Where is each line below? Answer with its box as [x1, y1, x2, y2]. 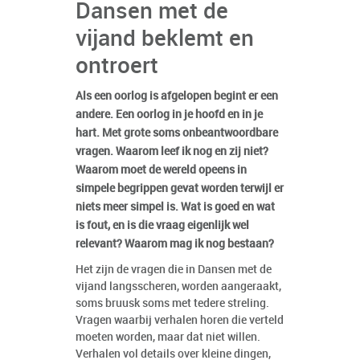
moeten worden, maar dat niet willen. [76, 331, 260, 343]
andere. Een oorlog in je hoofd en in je [76, 108, 263, 121]
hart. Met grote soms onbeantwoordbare [76, 127, 278, 139]
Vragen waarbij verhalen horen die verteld [76, 314, 284, 326]
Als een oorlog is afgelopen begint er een [76, 90, 278, 102]
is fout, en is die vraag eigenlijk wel [76, 219, 249, 231]
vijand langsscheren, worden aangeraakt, [76, 280, 281, 292]
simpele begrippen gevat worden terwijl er [76, 182, 284, 194]
